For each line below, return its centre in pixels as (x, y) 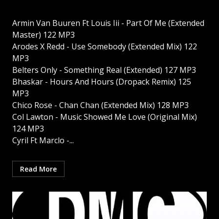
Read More (38, 169)
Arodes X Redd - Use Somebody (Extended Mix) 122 (105, 47)
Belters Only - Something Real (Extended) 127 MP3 (104, 70)
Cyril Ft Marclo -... (43, 141)
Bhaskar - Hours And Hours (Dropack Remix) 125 (102, 82)
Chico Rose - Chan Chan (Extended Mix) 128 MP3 (100, 105)
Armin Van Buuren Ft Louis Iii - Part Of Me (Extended (108, 23)
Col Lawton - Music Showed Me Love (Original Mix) (105, 117)
